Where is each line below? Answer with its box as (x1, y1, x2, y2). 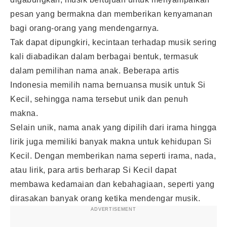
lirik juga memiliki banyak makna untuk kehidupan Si (10, 137, 212, 146)
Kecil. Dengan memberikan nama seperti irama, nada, (10, 151, 216, 160)
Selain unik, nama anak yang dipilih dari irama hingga (10, 123, 217, 132)
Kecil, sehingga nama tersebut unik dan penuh (10, 94, 188, 103)
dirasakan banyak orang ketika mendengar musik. (10, 194, 200, 203)
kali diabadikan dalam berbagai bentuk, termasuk (10, 52, 199, 61)
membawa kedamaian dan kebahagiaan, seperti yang (10, 179, 215, 188)
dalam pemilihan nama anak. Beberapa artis (10, 66, 179, 75)
